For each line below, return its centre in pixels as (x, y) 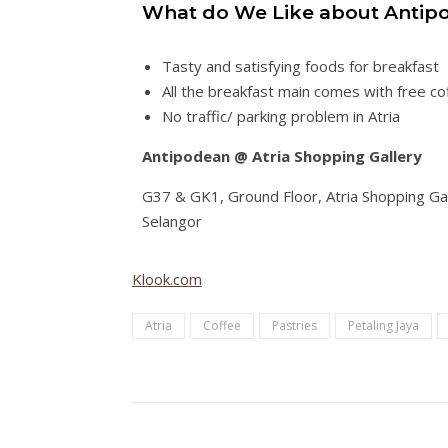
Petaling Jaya (383, 326)
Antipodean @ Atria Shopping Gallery (282, 156)
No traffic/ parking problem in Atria (281, 116)
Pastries (294, 326)
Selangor (172, 221)
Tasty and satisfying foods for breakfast (300, 66)
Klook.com (167, 279)
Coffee (222, 326)
